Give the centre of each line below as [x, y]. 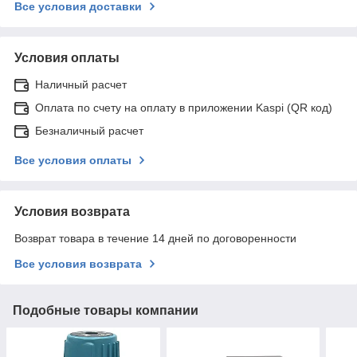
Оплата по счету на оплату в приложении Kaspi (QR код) [184, 107]
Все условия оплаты [73, 160]
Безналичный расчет [89, 130]
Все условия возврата [78, 263]
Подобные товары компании [106, 310]
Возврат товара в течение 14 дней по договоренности [155, 238]
